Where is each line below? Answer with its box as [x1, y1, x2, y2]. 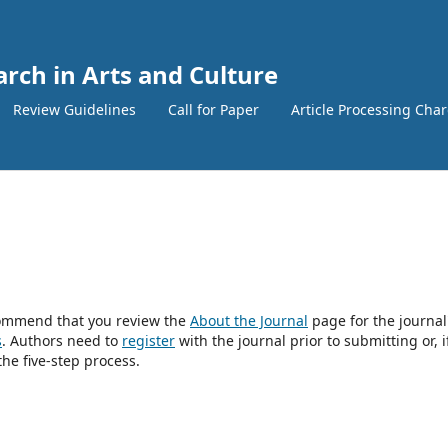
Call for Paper [168, 99, 259, 119]
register [122, 330, 175, 350]
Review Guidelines [13, 99, 136, 119]
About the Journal [190, 310, 308, 330]
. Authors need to [2, 330, 122, 350]
